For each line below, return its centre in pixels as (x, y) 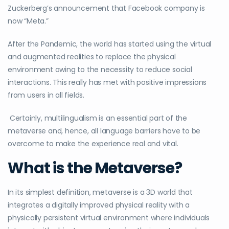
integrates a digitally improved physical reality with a (99, 205)
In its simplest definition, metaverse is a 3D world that (100, 192)
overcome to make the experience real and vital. (93, 144)
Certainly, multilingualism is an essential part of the (97, 118)
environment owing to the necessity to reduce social (100, 70)
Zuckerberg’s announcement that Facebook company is (106, 8)
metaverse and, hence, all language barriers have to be (104, 131)
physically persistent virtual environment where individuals (109, 218)
